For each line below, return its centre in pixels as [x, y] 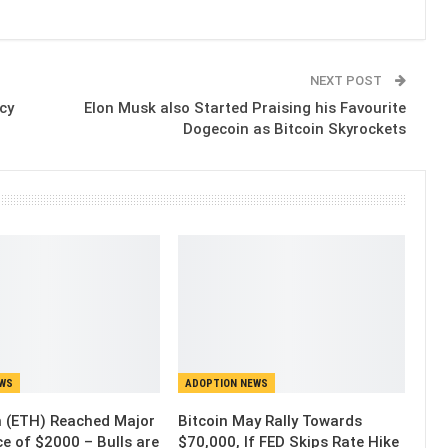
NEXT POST [347, 80]
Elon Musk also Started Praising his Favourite [244, 107]
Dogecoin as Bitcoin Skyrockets [294, 128]
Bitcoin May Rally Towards [270, 420]
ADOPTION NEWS [227, 383]
